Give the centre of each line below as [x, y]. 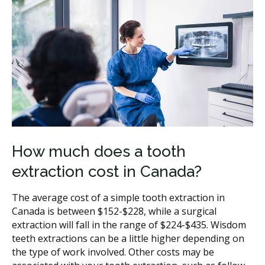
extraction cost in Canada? [107, 171]
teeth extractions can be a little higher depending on [128, 238]
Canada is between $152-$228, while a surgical [114, 211]
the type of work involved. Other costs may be [113, 252]
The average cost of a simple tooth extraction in [118, 197]
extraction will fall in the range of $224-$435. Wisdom [129, 224]
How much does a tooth [99, 151]
